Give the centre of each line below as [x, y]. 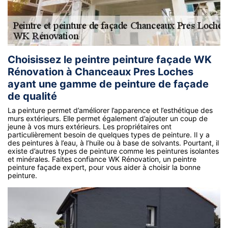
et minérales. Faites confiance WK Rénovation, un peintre [102, 159]
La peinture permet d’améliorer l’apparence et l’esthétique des [110, 110]
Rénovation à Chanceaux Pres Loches [101, 72]
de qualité [32, 96]
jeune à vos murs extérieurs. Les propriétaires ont [90, 126]
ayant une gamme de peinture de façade [108, 84]
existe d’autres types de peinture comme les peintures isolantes [113, 151]
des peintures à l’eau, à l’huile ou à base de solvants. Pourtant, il [113, 142]
